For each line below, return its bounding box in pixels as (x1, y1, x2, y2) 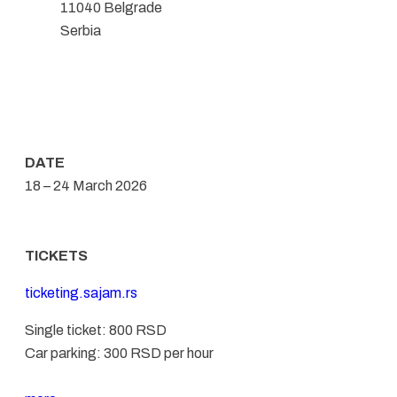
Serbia (60, 22, 101, 38)
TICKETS (25, 247, 88, 263)
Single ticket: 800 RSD (25, 322, 167, 338)
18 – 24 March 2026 (25, 177, 147, 193)
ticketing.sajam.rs (25, 284, 137, 300)
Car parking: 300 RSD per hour (25, 345, 214, 361)
